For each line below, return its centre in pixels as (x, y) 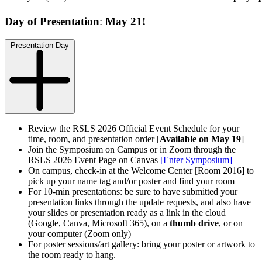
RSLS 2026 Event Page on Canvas (94, 160)
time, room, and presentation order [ (94, 139)
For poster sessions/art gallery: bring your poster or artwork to (142, 244)
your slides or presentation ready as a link (105, 212)
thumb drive (194, 223)
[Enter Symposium (195, 160)
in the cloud (204, 212)
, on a (158, 223)
